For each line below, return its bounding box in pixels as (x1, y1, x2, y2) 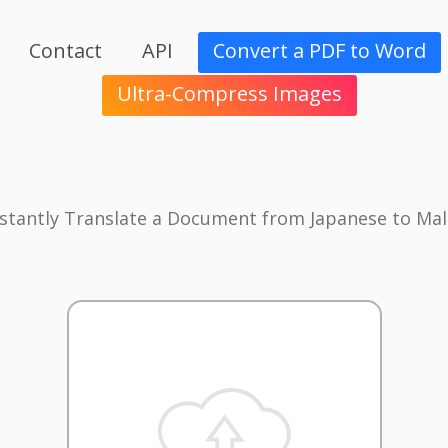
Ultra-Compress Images (116, 80, 342, 108)
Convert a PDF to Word (212, 37, 426, 65)
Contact (28, 37, 102, 65)
